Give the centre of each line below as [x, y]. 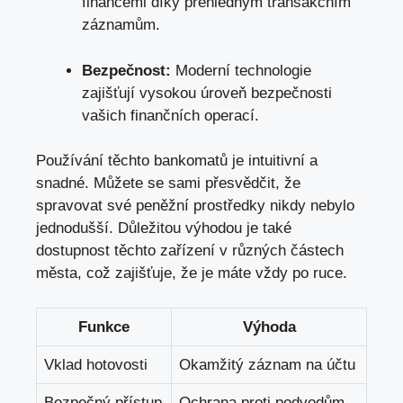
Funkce [104, 327]
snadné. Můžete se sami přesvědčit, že [168, 184]
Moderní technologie [241, 70]
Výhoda [269, 327]
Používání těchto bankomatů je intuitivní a [177, 161]
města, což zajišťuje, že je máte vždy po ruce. [192, 273]
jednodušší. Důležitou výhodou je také [164, 228]
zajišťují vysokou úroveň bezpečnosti [207, 93]
